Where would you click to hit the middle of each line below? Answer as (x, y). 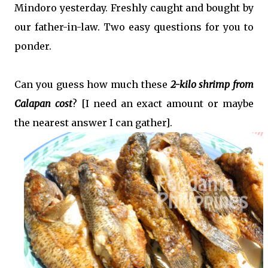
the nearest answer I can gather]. (95, 123)
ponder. (33, 46)
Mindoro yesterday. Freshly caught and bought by (134, 8)
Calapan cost (43, 104)
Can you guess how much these (92, 85)
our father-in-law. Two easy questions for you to (134, 27)
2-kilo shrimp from (212, 85)
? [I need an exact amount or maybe (163, 104)
